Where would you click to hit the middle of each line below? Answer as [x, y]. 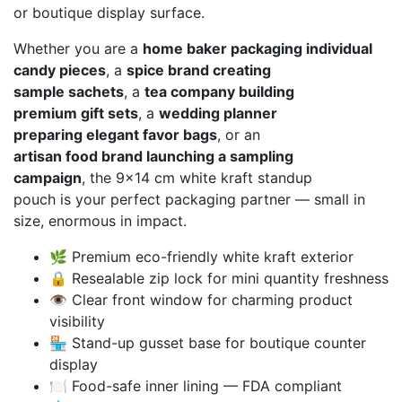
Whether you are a [78, 48]
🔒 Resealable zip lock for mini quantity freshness [219, 278]
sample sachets [69, 92]
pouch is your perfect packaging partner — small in [189, 199]
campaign [48, 178]
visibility [77, 321]
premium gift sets [76, 113]
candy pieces [60, 70]
